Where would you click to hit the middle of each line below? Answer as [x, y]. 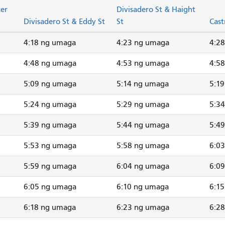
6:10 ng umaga [143, 187]
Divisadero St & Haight [156, 9]
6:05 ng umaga [50, 187]
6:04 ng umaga [143, 166]
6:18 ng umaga [50, 207]
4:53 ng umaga [143, 63]
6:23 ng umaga [143, 207]
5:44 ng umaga [143, 125]
